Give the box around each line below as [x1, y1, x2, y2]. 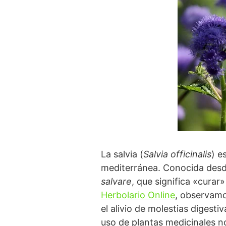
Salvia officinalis [143, 148, 211, 159]
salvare [101, 176, 132, 187]
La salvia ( [101, 148, 143, 159]
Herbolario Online [101, 189, 175, 200]
